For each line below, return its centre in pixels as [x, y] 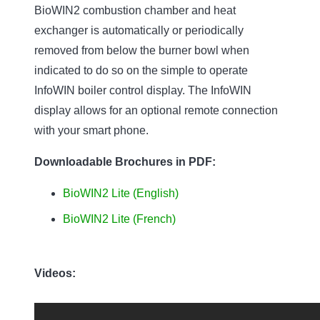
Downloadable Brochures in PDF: [126, 161]
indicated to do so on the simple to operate [141, 70]
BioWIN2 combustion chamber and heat [135, 10]
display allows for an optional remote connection [156, 110]
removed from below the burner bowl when [142, 50]
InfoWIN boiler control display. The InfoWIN [143, 90]
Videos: [55, 273]
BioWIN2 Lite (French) [119, 219]
